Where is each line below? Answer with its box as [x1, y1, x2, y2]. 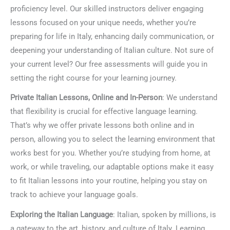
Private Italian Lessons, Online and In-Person [10, 93, 162, 103]
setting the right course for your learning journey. [10, 73, 177, 83]
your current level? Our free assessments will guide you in [10, 60, 207, 69]
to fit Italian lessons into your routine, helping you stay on [10, 176, 207, 186]
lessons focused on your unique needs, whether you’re [10, 18, 196, 28]
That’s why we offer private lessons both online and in [10, 121, 194, 130]
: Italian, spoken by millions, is [113, 209, 216, 219]
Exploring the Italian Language [10, 209, 113, 219]
